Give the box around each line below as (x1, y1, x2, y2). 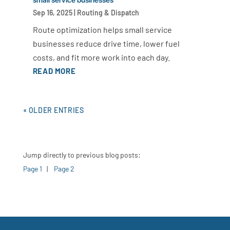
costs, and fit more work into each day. (32, 52, 170, 62)
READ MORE (32, 66, 76, 75)
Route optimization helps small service (32, 24, 172, 34)
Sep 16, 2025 (32, 8, 72, 17)
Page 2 (53, 164, 74, 173)
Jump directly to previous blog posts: (23, 150, 141, 159)
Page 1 (23, 164, 42, 173)
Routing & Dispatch (76, 8, 139, 17)
